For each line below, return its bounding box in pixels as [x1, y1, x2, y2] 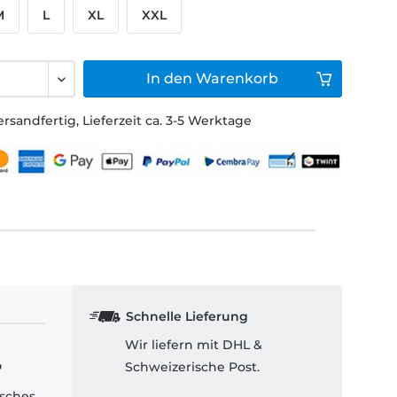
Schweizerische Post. [125, 359, 260, 376]
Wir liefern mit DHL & [125, 337, 262, 354]
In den [146, 70, 193, 87]
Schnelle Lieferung [125, 308, 248, 325]
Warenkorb [196, 70, 279, 87]
